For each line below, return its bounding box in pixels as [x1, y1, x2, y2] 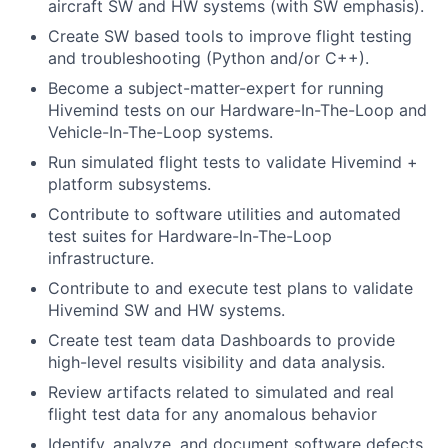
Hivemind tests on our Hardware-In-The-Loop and [48, 100, 427, 121]
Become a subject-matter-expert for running [48, 78, 384, 99]
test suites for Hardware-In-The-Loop [48, 226, 332, 247]
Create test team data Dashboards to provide [48, 330, 395, 351]
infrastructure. [48, 248, 154, 269]
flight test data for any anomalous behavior [48, 404, 377, 425]
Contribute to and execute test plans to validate [48, 278, 413, 299]
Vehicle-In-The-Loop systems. [48, 122, 273, 143]
